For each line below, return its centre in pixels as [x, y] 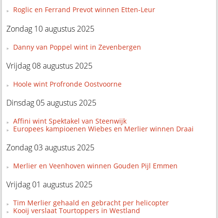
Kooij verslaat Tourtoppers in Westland [76, 210]
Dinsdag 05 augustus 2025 [52, 102]
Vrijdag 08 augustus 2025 [50, 65]
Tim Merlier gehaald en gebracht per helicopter [91, 202]
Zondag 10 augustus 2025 [51, 28]
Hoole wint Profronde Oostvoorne [67, 84]
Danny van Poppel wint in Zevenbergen [77, 47]
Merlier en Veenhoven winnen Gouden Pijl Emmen [95, 165]
